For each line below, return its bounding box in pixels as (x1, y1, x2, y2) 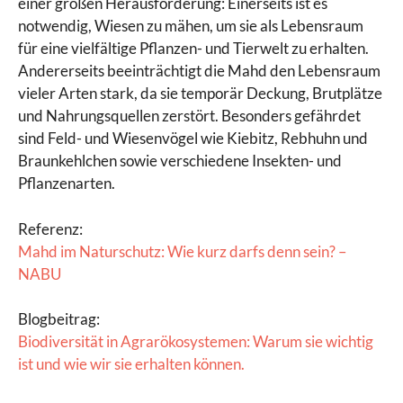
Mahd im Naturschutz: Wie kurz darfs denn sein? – (18, 241, 346, 261)
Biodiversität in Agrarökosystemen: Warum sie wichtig (18, 332, 373, 352)
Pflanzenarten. (18, 174, 115, 193)
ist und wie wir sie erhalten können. (18, 354, 245, 374)
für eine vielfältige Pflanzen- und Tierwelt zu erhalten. (18, 39, 369, 58)
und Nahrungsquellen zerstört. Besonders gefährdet (18, 106, 361, 126)
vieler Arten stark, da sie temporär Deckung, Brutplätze (18, 84, 382, 103)
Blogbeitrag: (18, 309, 100, 329)
